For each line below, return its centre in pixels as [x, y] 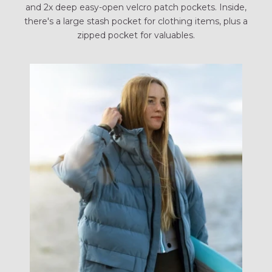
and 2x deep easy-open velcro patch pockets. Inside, [136, 7]
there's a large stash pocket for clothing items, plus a [136, 21]
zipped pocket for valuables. [136, 35]
